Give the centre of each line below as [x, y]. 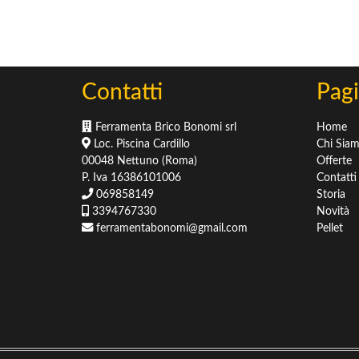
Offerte [334, 160]
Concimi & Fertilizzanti [123, 38]
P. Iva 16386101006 [131, 177]
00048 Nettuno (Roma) [139, 160]
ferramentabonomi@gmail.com [170, 228]
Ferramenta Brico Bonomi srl [164, 127]
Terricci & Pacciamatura [125, 54]
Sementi [88, 8]
